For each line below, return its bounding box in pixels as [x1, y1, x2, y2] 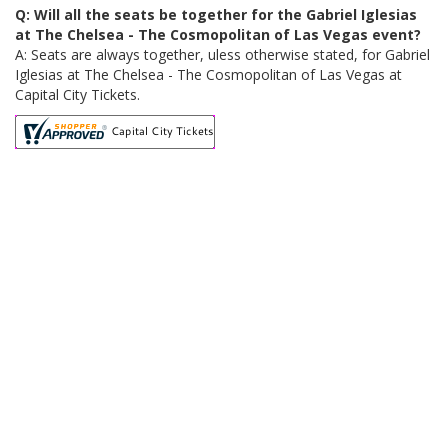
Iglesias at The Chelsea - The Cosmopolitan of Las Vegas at [15, 65, 402, 84]
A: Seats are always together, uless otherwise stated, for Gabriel [15, 45, 430, 64]
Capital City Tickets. [15, 85, 140, 104]
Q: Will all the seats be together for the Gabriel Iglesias [15, 5, 417, 24]
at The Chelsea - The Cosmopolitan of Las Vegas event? [15, 25, 421, 44]
